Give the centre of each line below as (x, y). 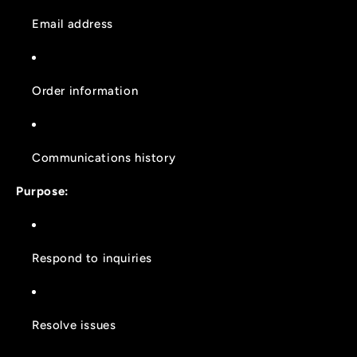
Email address (73, 24)
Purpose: (43, 191)
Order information (85, 90)
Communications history (104, 157)
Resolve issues (74, 325)
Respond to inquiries (92, 258)
